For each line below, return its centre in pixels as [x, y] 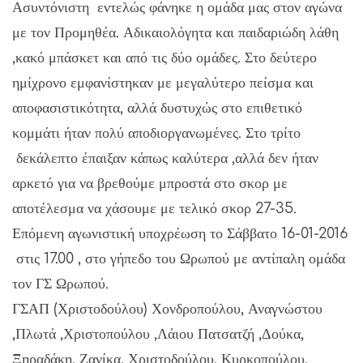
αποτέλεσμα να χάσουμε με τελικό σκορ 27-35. [154, 209]
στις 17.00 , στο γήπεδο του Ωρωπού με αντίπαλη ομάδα [179, 259]
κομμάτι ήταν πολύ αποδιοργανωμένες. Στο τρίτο [156, 133]
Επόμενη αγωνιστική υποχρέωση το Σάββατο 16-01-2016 [180, 234]
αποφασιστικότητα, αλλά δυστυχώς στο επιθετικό [157, 108]
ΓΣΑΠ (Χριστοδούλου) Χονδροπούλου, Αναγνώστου [167, 309]
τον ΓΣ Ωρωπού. [60, 284]
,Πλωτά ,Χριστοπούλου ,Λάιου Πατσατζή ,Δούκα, [158, 334]
